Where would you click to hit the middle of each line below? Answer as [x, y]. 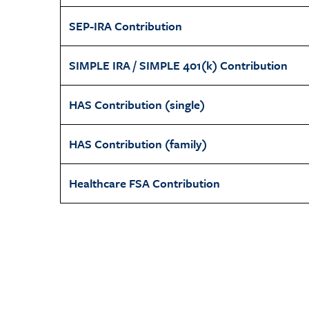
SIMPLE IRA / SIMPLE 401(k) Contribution [178, 65]
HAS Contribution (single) [137, 104]
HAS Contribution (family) [138, 144]
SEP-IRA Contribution [126, 26]
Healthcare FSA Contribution [144, 183]
